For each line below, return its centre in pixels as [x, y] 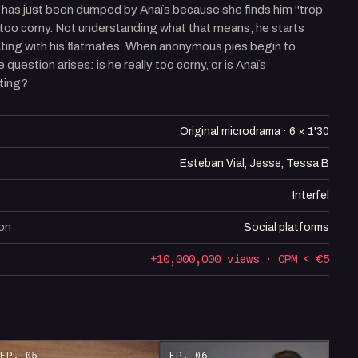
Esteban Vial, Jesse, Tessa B [254, 163]
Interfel [310, 195]
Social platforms [286, 227]
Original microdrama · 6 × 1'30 [254, 131]
